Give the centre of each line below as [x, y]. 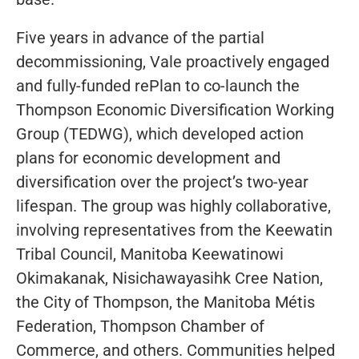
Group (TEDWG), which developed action [160, 133]
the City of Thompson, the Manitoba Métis [165, 302]
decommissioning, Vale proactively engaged [173, 61]
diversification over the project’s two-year [162, 182]
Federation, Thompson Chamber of [140, 326]
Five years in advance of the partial [140, 37]
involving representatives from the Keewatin [174, 230]
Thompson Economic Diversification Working [175, 109]
